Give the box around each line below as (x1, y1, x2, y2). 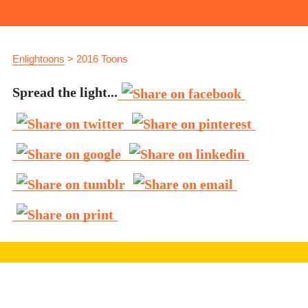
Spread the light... (12, 85, 118, 100)
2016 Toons (76, 53, 128, 65)
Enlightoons (12, 53, 65, 65)
